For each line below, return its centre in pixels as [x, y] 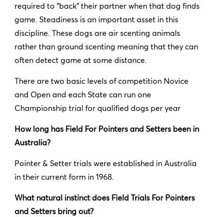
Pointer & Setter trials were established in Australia [106, 163]
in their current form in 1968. [64, 177]
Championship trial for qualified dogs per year [98, 108]
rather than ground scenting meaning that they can [106, 46]
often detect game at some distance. [81, 60]
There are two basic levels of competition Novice [101, 81]
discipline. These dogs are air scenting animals [97, 33]
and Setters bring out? [54, 211]
